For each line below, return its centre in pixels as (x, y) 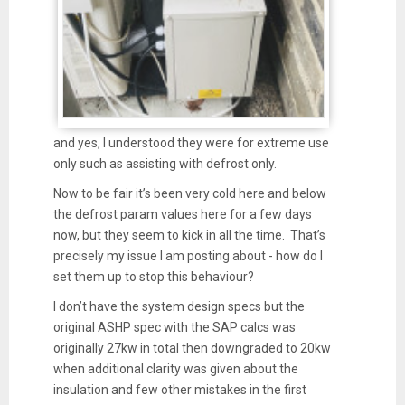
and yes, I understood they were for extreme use (191, 142)
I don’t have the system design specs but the (179, 306)
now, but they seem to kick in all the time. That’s (189, 235)
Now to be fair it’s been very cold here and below (189, 193)
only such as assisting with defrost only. (165, 163)
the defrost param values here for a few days (182, 214)
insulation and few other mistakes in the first (179, 389)
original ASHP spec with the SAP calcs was (174, 327)
